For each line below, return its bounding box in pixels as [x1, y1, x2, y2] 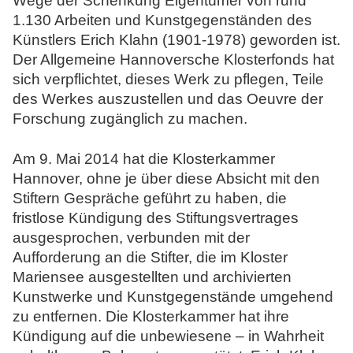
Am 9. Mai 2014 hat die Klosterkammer [13, 150, 275, 167]
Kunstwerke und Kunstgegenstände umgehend [13, 288, 333, 305]
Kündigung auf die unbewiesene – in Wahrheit [13, 327, 324, 344]
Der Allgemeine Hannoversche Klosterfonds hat [13, 50, 334, 68]
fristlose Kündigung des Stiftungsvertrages [13, 209, 299, 226]
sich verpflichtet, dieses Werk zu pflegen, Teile [13, 70, 324, 87]
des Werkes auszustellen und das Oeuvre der [13, 90, 323, 107]
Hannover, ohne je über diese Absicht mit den [13, 169, 320, 187]
